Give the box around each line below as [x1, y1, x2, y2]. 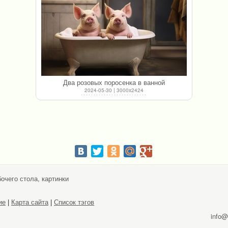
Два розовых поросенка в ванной [63, 77, 165, 87]
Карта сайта [11, 196, 48, 207]
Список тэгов [54, 196, 94, 207]
